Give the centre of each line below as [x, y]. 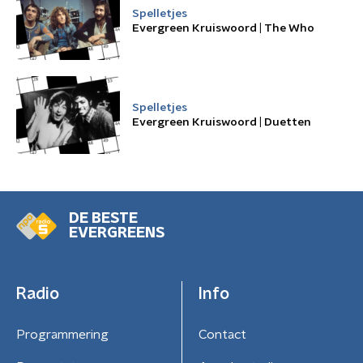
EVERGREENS [117, 233]
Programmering [62, 335]
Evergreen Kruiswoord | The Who [223, 28]
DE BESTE [103, 219]
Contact [222, 335]
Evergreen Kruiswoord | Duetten [222, 122]
